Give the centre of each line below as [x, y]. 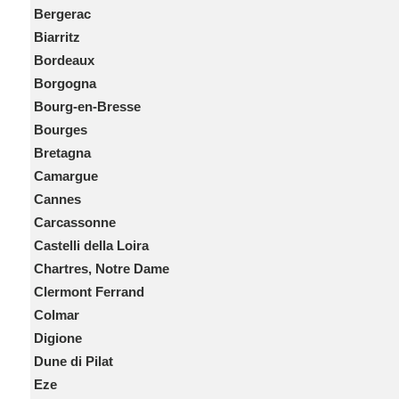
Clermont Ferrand [89, 292]
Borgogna [65, 83]
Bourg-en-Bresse [87, 106]
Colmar [56, 315]
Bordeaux [64, 60]
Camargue [65, 176]
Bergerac [62, 14]
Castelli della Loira [91, 245]
